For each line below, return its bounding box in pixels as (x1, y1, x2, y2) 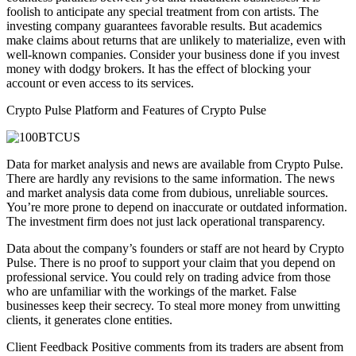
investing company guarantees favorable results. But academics (6, 18, 322, 33)
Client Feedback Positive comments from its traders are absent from (6, 339, 343, 354)
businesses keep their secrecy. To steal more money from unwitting (6, 298, 340, 312)
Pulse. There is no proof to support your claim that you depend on (6, 255, 335, 269)
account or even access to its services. (6, 75, 194, 90)
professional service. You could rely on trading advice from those (6, 269, 331, 284)
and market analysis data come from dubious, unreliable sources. (6, 185, 328, 199)
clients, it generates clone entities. (6, 312, 172, 327)
